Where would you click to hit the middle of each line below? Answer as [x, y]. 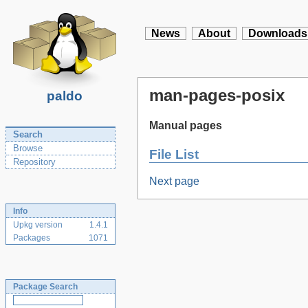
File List [174, 154]
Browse [28, 148]
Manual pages [186, 126]
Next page [174, 181]
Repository [34, 162]
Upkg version [38, 225]
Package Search [45, 287]
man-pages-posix [217, 95]
